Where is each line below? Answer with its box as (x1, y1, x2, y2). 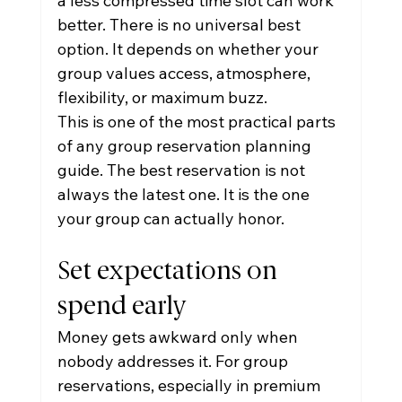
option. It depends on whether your (57, 39, 322, 59)
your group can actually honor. (57, 208, 284, 229)
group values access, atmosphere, (57, 63, 314, 83)
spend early (57, 295, 187, 319)
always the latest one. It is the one (57, 184, 313, 205)
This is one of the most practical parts (57, 111, 339, 132)
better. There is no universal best (57, 14, 304, 35)
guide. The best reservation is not (57, 160, 309, 180)
